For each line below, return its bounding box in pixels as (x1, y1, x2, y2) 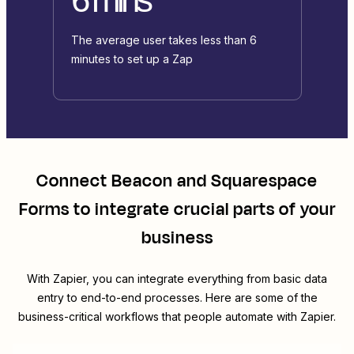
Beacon (111, 168, 173, 194)
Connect (36, 168, 111, 194)
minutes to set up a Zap (70, 52, 193, 66)
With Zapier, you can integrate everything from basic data (27, 272, 327, 286)
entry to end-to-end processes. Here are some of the (36, 291, 318, 305)
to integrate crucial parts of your (69, 197, 336, 223)
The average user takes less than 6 (70, 33, 257, 47)
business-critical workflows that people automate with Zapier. (18, 310, 336, 324)
